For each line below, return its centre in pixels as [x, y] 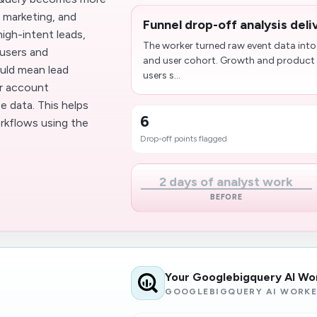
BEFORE [226, 197]
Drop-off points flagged [184, 139]
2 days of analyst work [226, 181]
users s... [162, 75]
